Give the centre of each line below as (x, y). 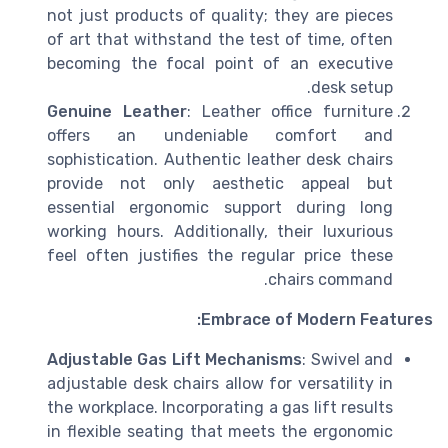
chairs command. (330, 279)
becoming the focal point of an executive (220, 63)
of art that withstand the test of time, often (220, 39)
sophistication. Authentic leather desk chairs (220, 159)
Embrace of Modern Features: (317, 319)
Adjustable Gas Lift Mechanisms (175, 359)
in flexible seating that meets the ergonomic (220, 431)
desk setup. (352, 87)
